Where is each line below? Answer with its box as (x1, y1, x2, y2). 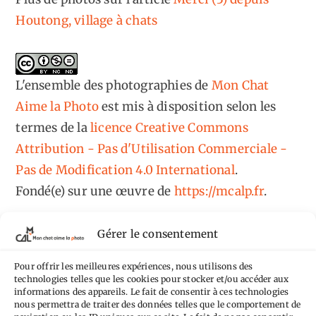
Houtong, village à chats (16, 13, 158, 29)
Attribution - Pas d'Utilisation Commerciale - (16, 141, 288, 157)
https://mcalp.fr (174, 183, 264, 200)
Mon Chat (211, 78, 269, 94)
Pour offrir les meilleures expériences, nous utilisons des (14, 260, 253, 272)
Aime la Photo (16, 99, 99, 115)
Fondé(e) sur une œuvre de (16, 183, 174, 200)
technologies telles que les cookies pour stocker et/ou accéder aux (14, 273, 289, 284)
